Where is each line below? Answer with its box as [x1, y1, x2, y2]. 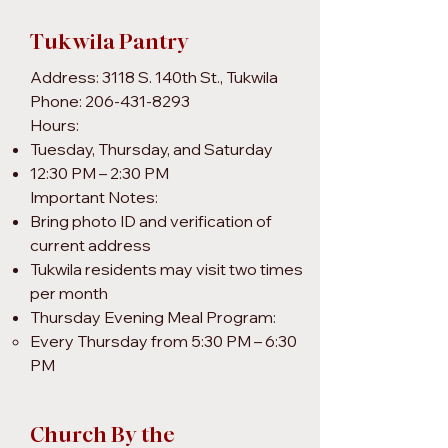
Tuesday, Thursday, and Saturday [30, 139, 273, 159]
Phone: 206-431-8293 [30, 91, 190, 111]
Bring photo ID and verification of [30, 211, 272, 231]
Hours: [30, 115, 79, 135]
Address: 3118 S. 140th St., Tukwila [30, 67, 278, 87]
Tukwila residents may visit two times [30, 259, 303, 279]
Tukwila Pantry [30, 27, 189, 57]
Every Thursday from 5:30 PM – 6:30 [30, 331, 297, 351]
